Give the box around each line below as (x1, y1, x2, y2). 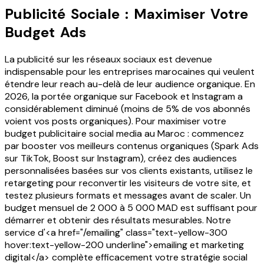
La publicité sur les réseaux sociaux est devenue (5, 53, 212, 66)
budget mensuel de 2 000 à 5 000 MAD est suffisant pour (5, 202, 258, 214)
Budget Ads (5, 23, 86, 42)
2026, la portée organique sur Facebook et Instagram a (5, 90, 243, 103)
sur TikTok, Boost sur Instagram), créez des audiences (5, 152, 237, 165)
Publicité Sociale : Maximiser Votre (5, 5, 248, 24)
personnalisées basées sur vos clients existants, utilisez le (5, 164, 253, 177)
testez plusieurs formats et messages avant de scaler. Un (5, 189, 251, 202)
